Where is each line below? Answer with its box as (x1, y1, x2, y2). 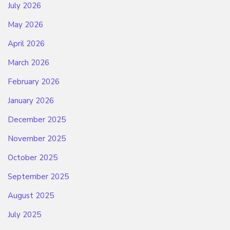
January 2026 (8, 95, 54, 106)
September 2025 (8, 171, 69, 182)
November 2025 (8, 133, 66, 144)
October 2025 (8, 152, 57, 163)
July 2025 (8, 209, 41, 220)
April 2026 (8, 39, 45, 49)
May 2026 (8, 20, 43, 30)
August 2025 (8, 190, 54, 201)
